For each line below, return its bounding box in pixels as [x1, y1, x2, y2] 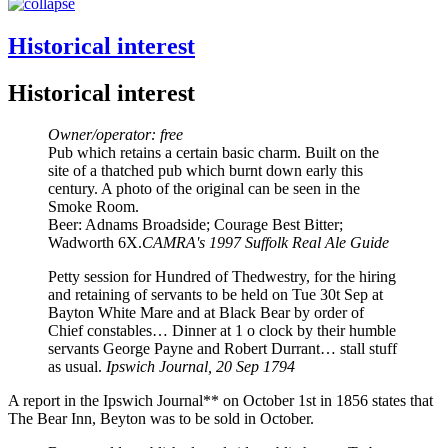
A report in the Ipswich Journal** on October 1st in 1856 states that [8, 392, 433, 410]
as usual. [48, 358, 106, 376]
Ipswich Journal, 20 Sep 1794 [106, 358, 295, 376]
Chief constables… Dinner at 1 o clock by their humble [48, 322, 396, 340]
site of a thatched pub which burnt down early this [48, 162, 363, 180]
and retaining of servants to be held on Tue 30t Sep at [48, 286, 383, 304]
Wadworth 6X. [48, 234, 142, 252]
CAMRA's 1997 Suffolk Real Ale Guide [142, 234, 389, 252]
